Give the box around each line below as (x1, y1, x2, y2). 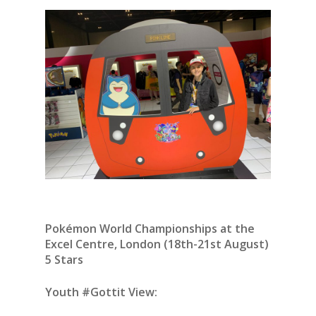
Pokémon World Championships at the (45, 220, 255, 236)
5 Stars (45, 251, 83, 267)
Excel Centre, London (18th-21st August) (45, 236, 269, 252)
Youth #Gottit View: (45, 284, 157, 300)
